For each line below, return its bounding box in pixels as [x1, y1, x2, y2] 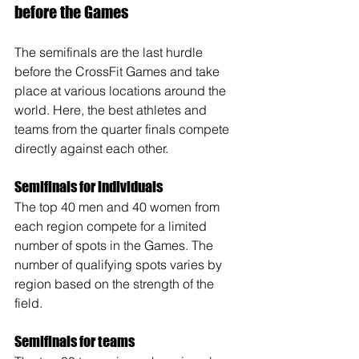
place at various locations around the [14, 83, 229, 99]
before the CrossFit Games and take [14, 63, 223, 80]
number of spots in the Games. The [14, 237, 216, 254]
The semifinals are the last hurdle [14, 44, 206, 61]
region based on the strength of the [14, 276, 217, 292]
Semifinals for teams [14, 333, 135, 351]
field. [14, 295, 42, 312]
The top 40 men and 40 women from [14, 199, 223, 216]
